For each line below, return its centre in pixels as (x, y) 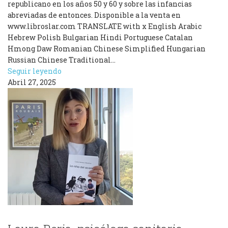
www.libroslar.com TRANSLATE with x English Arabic (105, 26)
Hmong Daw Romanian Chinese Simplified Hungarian (107, 49)
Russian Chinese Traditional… (62, 60)
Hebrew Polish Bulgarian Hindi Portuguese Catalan (100, 37)
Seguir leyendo (35, 71)
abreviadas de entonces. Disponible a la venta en (94, 15)
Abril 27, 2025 (32, 82)
